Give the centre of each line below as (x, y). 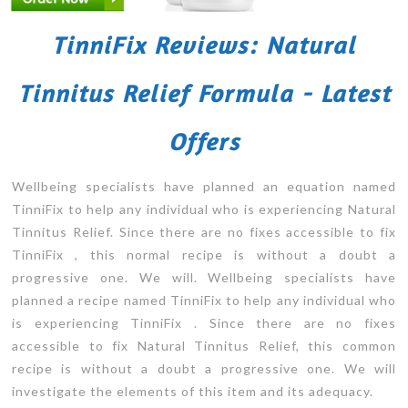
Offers (204, 142)
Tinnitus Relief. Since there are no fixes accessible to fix (204, 232)
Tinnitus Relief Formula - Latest (204, 93)
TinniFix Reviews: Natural (204, 45)
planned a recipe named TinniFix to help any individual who (204, 300)
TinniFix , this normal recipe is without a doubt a (204, 255)
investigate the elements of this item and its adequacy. (193, 391)
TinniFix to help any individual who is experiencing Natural (204, 209)
